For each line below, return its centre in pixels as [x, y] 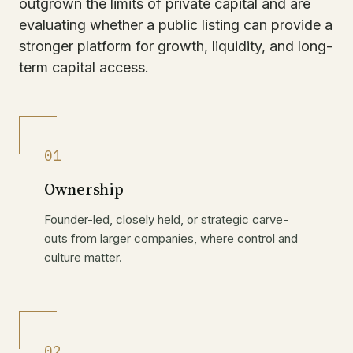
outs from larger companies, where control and [171, 239]
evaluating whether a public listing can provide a [176, 25]
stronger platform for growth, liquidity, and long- [176, 46]
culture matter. [83, 258]
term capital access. [84, 68]
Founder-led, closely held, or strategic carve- [166, 220]
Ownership [84, 190]
